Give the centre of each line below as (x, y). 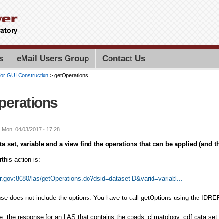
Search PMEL (174, 34)
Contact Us (124, 58)
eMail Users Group (53, 58)
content (91, 24)
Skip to (91, 5)
